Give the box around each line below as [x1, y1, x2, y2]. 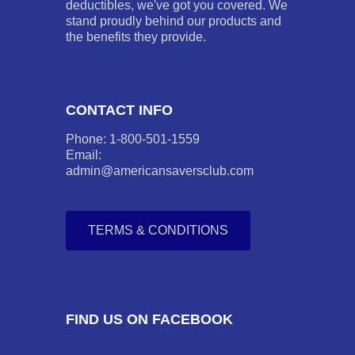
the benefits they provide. [66, 30, 206, 44]
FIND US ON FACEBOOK [66, 311, 233, 327]
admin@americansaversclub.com [66, 164, 254, 177]
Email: [66, 148, 101, 162]
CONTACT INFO [66, 102, 173, 118]
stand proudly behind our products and [66, 14, 281, 28]
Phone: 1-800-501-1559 [66, 132, 200, 146]
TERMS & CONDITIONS [88, 223, 228, 237]
